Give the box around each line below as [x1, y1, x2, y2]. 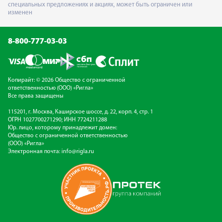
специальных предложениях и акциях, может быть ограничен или [8, 1, 192, 8]
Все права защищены [8, 93, 63, 99]
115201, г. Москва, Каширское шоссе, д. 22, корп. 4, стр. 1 [8, 109, 153, 115]
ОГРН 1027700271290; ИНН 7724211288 [8, 116, 107, 123]
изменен [8, 9, 32, 16]
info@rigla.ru [61, 148, 94, 155]
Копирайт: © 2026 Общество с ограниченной [8, 77, 125, 83]
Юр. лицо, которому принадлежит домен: [8, 124, 117, 131]
